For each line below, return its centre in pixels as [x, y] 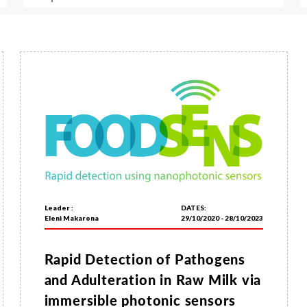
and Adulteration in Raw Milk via [153, 280]
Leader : [59, 208]
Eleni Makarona [71, 218]
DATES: [193, 208]
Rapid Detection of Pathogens [145, 259]
